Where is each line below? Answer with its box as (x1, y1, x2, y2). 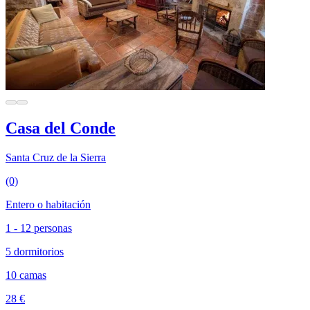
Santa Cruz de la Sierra (6, 152, 106, 163)
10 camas (6, 269, 46, 281)
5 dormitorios (6, 246, 64, 257)
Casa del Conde (6, 119, 116, 138)
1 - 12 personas (6, 222, 72, 234)
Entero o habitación (6, 199, 91, 210)
